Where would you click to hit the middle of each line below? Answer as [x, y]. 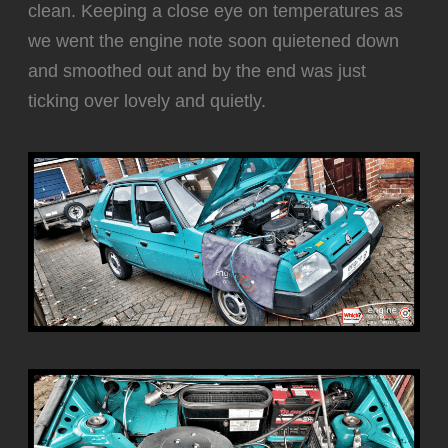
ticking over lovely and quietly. [147, 100]
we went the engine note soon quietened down [214, 40]
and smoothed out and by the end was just [197, 70]
